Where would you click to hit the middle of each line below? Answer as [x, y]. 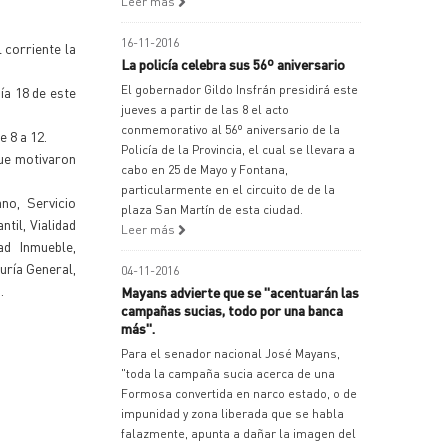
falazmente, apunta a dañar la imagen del [238, 433]
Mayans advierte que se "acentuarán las [240, 292]
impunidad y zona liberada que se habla [232, 413]
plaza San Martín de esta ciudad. [212, 209]
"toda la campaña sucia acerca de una [228, 373]
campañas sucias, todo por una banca [232, 310]
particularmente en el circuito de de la [228, 189]
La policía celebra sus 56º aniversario [233, 64]
